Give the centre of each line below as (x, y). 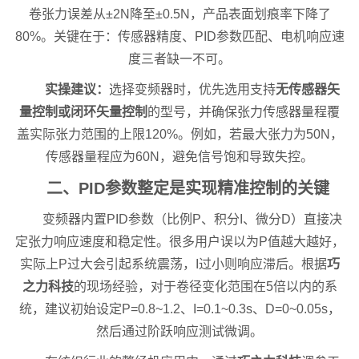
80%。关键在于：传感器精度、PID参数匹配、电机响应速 (179, 37)
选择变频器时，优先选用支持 (192, 90)
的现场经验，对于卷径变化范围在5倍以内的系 (205, 287)
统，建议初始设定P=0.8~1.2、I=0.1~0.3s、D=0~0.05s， (179, 309)
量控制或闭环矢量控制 (83, 112)
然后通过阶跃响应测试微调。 (179, 332)
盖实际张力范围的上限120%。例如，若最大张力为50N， (179, 135)
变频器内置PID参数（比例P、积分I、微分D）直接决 (192, 220)
